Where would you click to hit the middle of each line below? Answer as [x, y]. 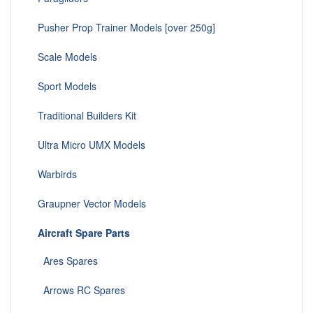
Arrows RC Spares [79, 290]
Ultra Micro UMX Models [89, 145]
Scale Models [65, 57]
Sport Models [64, 86]
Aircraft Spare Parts [84, 233]
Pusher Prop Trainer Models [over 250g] [124, 28]
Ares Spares [65, 261]
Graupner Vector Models [89, 204]
